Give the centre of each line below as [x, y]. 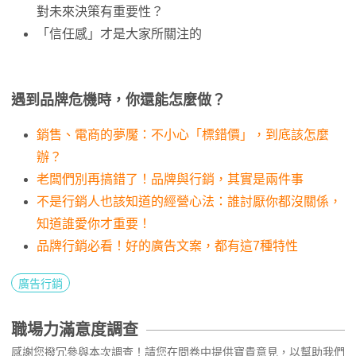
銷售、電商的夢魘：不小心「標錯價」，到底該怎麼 [183, 135]
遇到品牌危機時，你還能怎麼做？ [118, 100]
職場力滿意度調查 [75, 330]
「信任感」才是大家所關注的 [119, 34]
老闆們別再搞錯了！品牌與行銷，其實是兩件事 [170, 179]
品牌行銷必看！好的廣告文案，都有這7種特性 [167, 246]
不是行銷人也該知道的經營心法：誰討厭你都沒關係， [189, 201]
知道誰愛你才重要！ [94, 224]
